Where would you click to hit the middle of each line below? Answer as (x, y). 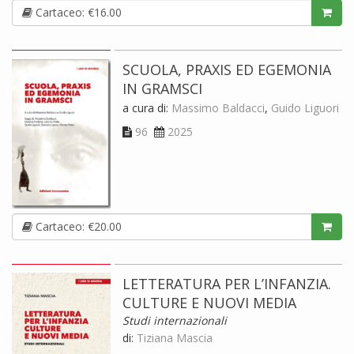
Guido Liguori (305, 107)
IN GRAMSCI (162, 88)
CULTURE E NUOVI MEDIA (209, 302)
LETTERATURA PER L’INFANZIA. (227, 283)
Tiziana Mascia (175, 337)
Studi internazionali (175, 320)
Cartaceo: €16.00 (77, 12)
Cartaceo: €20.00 (77, 226)
